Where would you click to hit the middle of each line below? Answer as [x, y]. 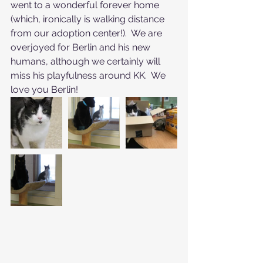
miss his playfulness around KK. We [89, 75]
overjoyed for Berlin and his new [82, 47]
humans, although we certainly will [87, 61]
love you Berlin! [44, 90]
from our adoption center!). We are [87, 33]
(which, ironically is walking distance [89, 19]
